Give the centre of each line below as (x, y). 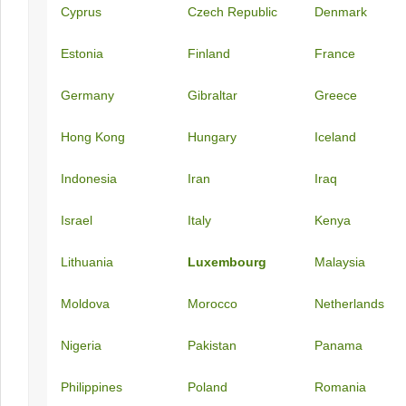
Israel (77, 220)
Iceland (335, 137)
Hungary (212, 137)
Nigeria (81, 345)
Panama (338, 345)
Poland (208, 387)
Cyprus (81, 12)
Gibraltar (213, 95)
